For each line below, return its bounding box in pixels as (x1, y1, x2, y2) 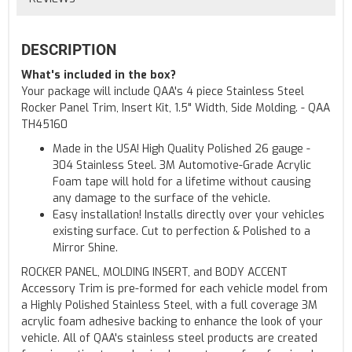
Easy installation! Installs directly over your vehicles (53, 207, 324, 222)
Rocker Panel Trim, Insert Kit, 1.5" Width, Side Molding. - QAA (21, 100, 330, 115)
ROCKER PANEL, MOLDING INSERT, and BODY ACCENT (21, 264, 288, 280)
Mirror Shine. (53, 240, 118, 255)
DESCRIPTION (21, 40, 116, 59)
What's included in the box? (21, 67, 176, 82)
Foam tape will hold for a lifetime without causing (53, 174, 310, 189)
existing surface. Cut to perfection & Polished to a (53, 223, 310, 239)
